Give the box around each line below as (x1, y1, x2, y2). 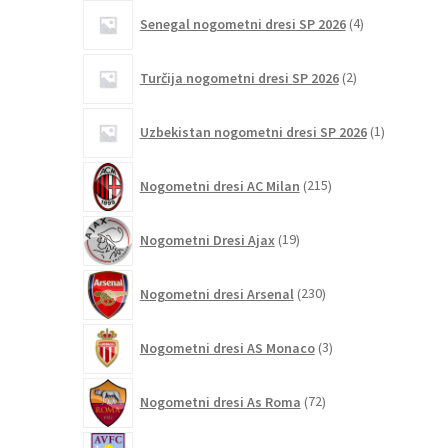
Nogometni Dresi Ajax (139, 230, 275, 249)
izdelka (351, 77, 395, 96)
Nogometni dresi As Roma (139, 392, 301, 411)
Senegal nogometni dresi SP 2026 (139, 14, 346, 33)
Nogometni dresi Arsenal (139, 284, 294, 303)
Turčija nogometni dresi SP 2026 (139, 68, 339, 87)
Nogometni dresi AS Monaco (139, 338, 315, 357)
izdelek (379, 131, 424, 150)
